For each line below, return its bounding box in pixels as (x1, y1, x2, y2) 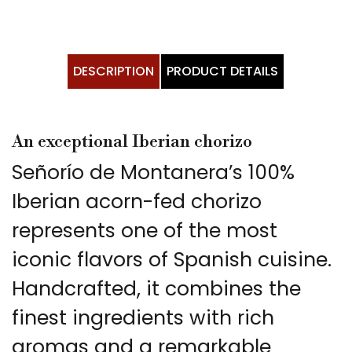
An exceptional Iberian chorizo (12, 131, 252, 153)
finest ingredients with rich (12, 304, 274, 332)
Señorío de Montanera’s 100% (12, 159, 295, 187)
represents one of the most (12, 217, 277, 245)
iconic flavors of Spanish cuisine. (12, 246, 332, 274)
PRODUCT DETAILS (166, 62, 278, 81)
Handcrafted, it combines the (12, 275, 301, 303)
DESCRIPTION (72, 62, 154, 81)
